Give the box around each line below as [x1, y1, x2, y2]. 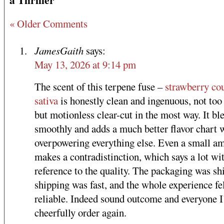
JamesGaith [34, 43, 83, 57]
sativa [34, 93, 58, 107]
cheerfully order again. [34, 205, 126, 219]
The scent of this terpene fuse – [34, 79, 165, 93]
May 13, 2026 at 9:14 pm [34, 57, 136, 71]
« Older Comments [9, 16, 87, 30]
